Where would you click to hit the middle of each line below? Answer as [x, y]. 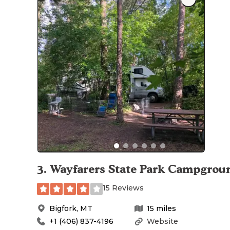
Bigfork [63, 208]
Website [162, 221]
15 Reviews [123, 188]
